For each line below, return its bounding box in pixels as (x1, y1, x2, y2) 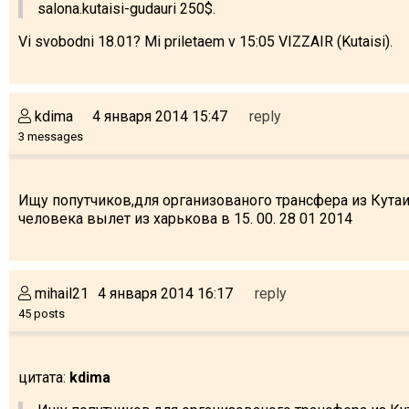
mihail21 (31, 284, 89, 302)
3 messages (18, 129, 83, 143)
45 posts (18, 306, 65, 320)
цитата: (18, 368, 69, 386)
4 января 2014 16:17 (98, 284, 233, 302)
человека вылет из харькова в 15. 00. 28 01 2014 (18, 209, 352, 227)
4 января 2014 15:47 (92, 107, 227, 125)
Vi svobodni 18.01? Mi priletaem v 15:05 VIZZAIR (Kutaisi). (18, 32, 393, 50)
